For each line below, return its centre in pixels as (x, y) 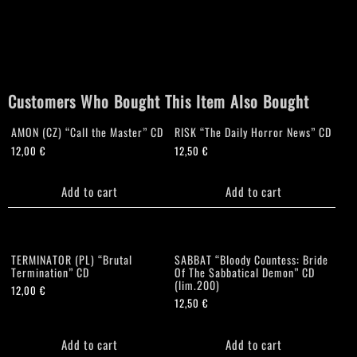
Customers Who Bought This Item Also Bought (159, 100)
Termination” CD (50, 271)
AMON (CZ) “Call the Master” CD (87, 131)
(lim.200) (198, 284)
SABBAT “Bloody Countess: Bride (252, 259)
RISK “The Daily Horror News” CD (253, 131)
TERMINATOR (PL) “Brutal (72, 259)
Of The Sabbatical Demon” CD (245, 271)
